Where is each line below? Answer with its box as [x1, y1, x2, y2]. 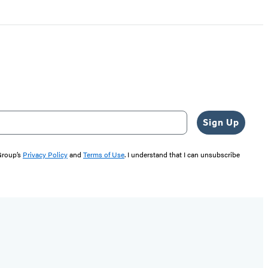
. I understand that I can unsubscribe [124, 148, 240, 160]
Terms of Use [83, 148, 124, 160]
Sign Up [203, 116, 239, 128]
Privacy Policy [23, 148, 68, 160]
